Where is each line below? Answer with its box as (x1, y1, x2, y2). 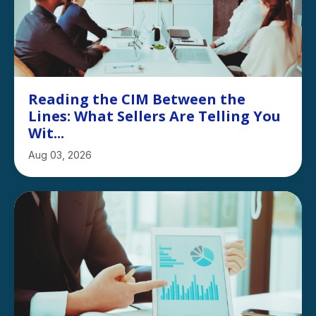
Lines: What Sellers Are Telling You (28, 107, 281, 126)
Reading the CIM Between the (28, 90, 245, 109)
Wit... (28, 123, 64, 143)
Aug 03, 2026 (28, 149, 92, 162)
